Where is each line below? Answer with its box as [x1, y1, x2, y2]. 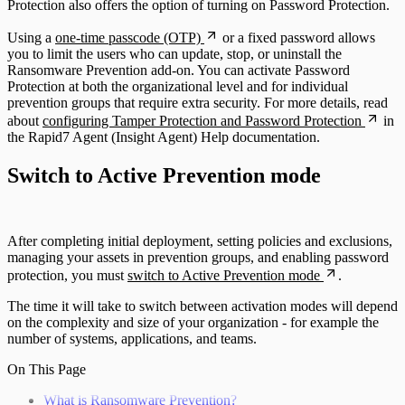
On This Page [7, 362, 86, 378]
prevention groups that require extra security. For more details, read [7, 95, 388, 111]
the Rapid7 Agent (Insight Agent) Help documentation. [7, 129, 320, 146]
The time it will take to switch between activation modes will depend [7, 298, 398, 315]
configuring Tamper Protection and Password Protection [42, 113, 362, 129]
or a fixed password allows [219, 30, 375, 46]
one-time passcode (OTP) [55, 30, 201, 46]
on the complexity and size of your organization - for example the [7, 315, 379, 331]
